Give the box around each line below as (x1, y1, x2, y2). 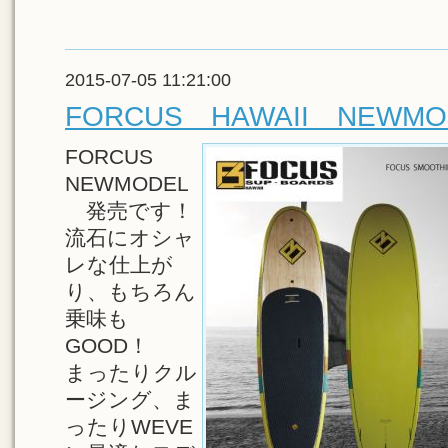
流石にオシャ (65, 226, 195, 249)
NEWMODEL (65, 172, 189, 195)
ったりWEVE (65, 415, 193, 438)
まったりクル (65, 361, 197, 384)
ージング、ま (65, 388, 195, 411)
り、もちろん (65, 280, 196, 303)
